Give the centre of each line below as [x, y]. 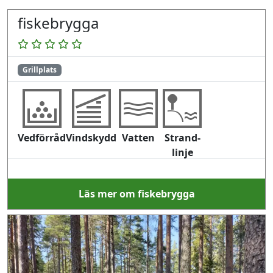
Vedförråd [42, 138]
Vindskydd [91, 138]
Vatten [138, 138]
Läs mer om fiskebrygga [136, 194]
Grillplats [39, 70]
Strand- [182, 138]
